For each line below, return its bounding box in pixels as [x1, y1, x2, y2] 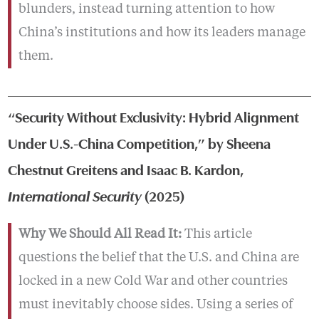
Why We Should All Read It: [18, 227, 182, 241]
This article [181, 227, 252, 241]
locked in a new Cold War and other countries [18, 274, 288, 288]
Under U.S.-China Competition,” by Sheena [7, 132, 271, 152]
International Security [7, 184, 142, 205]
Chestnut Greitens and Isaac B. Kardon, [7, 158, 244, 179]
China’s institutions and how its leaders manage [18, 26, 305, 40]
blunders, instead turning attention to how [18, 3, 275, 16]
